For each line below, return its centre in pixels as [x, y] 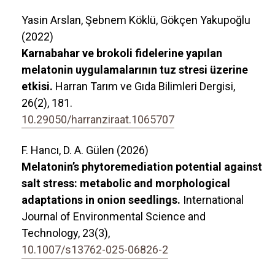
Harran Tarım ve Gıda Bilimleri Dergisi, [145, 86]
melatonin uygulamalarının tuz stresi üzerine [135, 69]
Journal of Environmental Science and [114, 216]
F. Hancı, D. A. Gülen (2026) [85, 150]
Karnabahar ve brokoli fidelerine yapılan [122, 53]
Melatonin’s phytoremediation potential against [142, 166]
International [213, 199]
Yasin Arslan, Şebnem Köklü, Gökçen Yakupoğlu [136, 20]
